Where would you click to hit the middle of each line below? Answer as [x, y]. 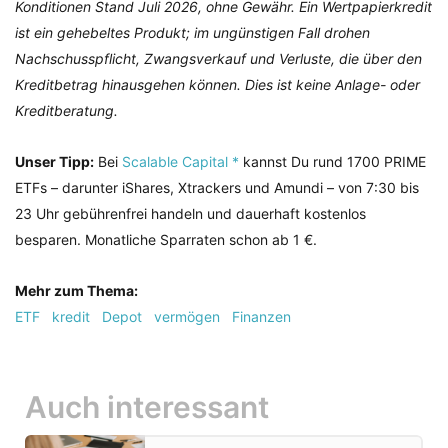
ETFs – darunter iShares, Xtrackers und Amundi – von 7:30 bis [217, 187]
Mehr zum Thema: [76, 290]
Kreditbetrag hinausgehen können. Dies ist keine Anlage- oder [217, 84]
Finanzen [261, 316]
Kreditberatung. [66, 110]
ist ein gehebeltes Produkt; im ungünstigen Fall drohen [192, 32]
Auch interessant [147, 406]
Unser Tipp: [54, 161]
